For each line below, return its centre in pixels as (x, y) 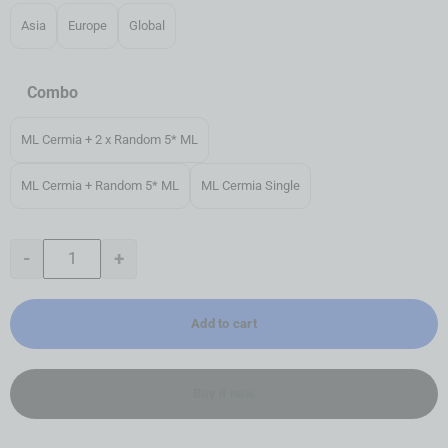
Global (147, 26)
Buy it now (224, 393)
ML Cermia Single (250, 186)
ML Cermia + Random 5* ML (100, 186)
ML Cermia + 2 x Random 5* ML (109, 140)
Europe (87, 26)
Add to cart (224, 323)
